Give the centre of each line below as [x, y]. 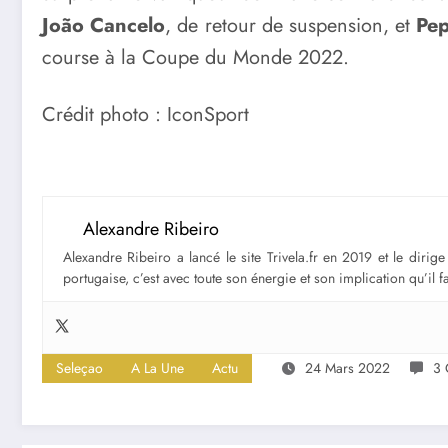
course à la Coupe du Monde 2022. [195, 57]
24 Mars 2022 [347, 368]
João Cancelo [104, 25]
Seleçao [79, 368]
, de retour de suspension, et [291, 25]
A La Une [157, 368]
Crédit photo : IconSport [145, 115]
